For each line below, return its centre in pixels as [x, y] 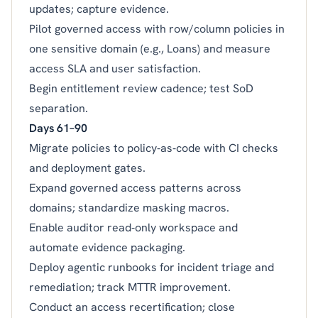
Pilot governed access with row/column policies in [157, 28]
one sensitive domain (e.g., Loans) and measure [150, 48]
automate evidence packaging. [107, 247]
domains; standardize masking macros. [129, 207]
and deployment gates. [87, 168]
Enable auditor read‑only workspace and [133, 227]
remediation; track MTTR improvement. [130, 287]
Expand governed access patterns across [135, 187]
